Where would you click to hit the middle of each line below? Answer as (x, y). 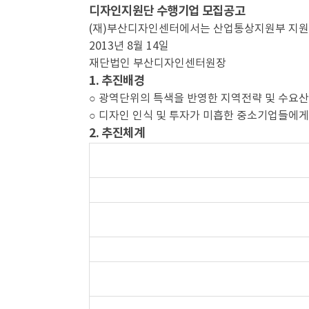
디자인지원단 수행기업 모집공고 (167, 11)
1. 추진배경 (117, 81)
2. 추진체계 (117, 133)
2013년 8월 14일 (129, 46)
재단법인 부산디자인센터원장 (158, 63)
